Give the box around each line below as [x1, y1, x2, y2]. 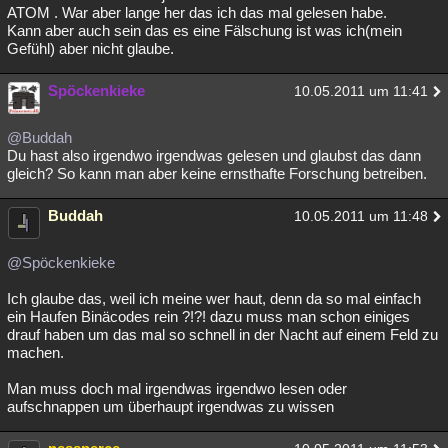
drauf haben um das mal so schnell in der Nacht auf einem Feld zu [7, 326, 438, 343]
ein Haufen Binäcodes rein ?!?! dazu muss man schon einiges [7, 308, 410, 325]
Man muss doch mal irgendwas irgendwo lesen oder [7, 380, 347, 397]
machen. [7, 344, 64, 361]
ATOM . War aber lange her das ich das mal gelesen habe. [7, 4, 387, 21]
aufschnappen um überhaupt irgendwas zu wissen [7, 398, 334, 415]
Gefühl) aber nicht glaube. [7, 40, 174, 57]
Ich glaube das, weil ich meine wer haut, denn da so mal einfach [7, 290, 421, 307]
